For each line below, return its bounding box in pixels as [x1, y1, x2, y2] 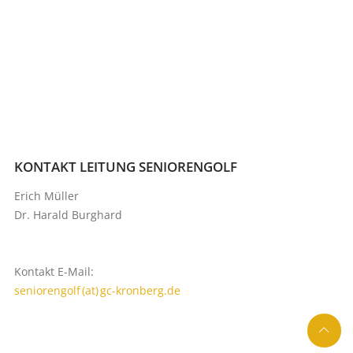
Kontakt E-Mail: [13, 263, 94, 279]
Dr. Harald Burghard [13, 206, 122, 222]
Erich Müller [13, 188, 79, 203]
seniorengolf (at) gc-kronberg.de [13, 282, 180, 298]
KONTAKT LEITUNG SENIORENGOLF [13, 157, 237, 176]
